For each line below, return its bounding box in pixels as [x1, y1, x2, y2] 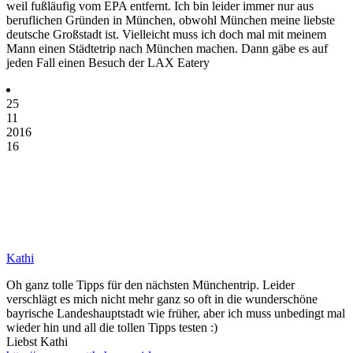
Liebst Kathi [6, 334, 68, 348]
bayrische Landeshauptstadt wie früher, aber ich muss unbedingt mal [6, 306, 345, 320]
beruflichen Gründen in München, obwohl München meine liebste [6, 13, 335, 27]
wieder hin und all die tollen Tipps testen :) [6, 320, 217, 334]
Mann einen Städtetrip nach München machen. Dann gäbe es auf [6, 41, 328, 55]
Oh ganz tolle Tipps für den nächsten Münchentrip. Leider [6, 277, 295, 292]
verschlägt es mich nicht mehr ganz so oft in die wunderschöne [6, 292, 318, 306]
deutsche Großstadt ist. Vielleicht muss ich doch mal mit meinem [6, 27, 326, 41]
